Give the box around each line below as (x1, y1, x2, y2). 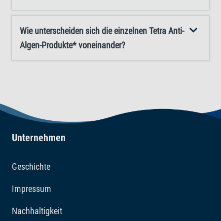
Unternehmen (12, 132, 66, 144)
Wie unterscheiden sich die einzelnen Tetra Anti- (20, 26, 184, 36)
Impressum (12, 184, 51, 194)
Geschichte (12, 161, 50, 172)
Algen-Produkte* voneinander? (20, 40, 125, 50)
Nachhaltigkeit (12, 206, 62, 217)
